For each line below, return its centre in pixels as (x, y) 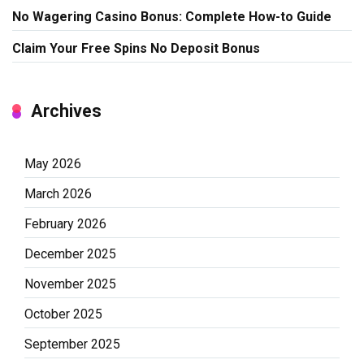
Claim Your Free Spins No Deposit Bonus (136, 48)
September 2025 (72, 344)
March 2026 (58, 193)
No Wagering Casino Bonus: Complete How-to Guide (172, 16)
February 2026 (65, 223)
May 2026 (53, 163)
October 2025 (63, 314)
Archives (66, 110)
